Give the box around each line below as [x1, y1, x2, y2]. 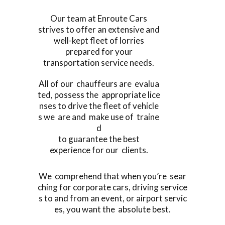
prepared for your [65, 46, 133, 57]
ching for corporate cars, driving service [38, 181, 187, 192]
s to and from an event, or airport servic [38, 192, 187, 203]
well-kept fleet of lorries [53, 35, 144, 46]
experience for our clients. [49, 144, 148, 155]
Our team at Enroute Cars [50, 13, 147, 24]
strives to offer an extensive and [38, 24, 160, 35]
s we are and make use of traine [38, 111, 159, 122]
